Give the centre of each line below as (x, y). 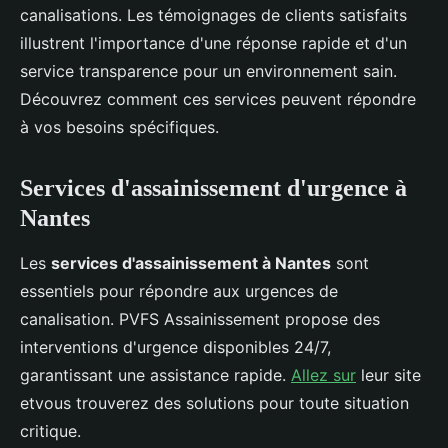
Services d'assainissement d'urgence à (213, 188)
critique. (50, 431)
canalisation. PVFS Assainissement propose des (200, 319)
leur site (388, 375)
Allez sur (323, 375)
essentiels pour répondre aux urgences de (179, 291)
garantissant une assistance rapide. (155, 375)
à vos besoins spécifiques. (119, 127)
